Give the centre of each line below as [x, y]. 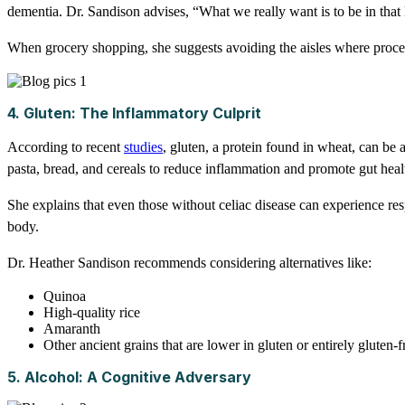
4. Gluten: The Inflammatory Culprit [134, 113]
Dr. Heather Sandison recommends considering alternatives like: [189, 263]
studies [143, 147]
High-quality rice [92, 313]
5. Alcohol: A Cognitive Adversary [129, 377]
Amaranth [72, 329]
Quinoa [65, 297]
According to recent [66, 147]
